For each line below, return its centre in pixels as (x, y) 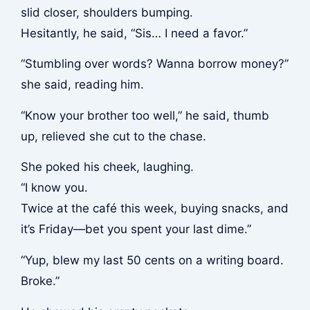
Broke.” (40, 281)
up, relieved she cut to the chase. (113, 136)
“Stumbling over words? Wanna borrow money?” (154, 64)
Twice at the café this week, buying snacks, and (154, 209)
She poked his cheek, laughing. (107, 167)
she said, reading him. (82, 85)
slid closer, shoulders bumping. (107, 12)
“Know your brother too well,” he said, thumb (145, 115)
